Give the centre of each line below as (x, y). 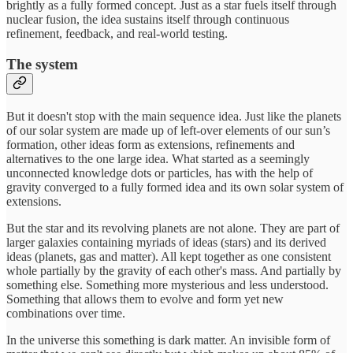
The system (42, 64)
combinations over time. (66, 313)
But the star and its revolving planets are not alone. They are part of (173, 228)
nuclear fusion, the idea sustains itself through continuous (148, 20)
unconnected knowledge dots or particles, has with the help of (160, 173)
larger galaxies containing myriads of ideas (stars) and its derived (166, 242)
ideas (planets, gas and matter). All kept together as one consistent (169, 256)
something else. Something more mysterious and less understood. (167, 284)
